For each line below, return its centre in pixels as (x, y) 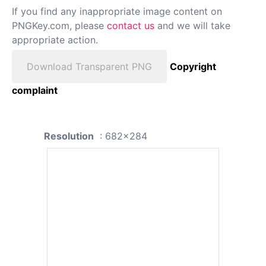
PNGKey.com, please (59, 25)
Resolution (69, 136)
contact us (131, 25)
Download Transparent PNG (89, 66)
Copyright (193, 66)
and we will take (192, 25)
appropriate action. (55, 39)
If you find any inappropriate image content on (117, 11)
